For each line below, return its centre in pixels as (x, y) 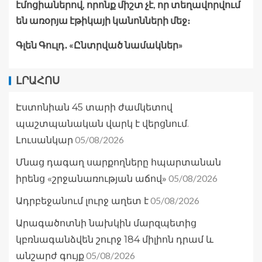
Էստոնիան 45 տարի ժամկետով (94, 108)
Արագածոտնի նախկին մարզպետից (106, 223)
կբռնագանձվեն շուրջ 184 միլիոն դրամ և (115, 240)
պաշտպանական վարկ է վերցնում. (102, 124)
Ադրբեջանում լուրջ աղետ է (82, 201)
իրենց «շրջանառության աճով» (91, 179)
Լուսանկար (44, 140)
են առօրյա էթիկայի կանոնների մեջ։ (103, 20)
